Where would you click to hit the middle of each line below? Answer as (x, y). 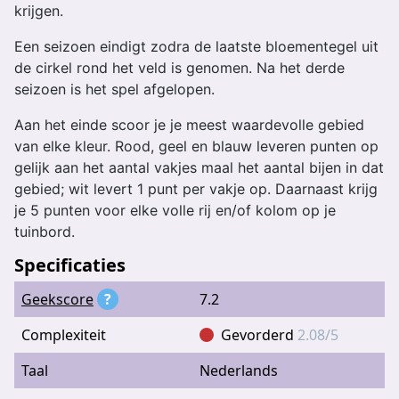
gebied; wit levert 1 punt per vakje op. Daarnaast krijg (196, 189)
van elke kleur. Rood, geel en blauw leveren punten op (196, 146)
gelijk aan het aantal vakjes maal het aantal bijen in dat (199, 167)
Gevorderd (259, 335)
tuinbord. (45, 232)
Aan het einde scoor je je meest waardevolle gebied (189, 125)
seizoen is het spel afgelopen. (114, 89)
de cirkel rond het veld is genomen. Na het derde (179, 68)
